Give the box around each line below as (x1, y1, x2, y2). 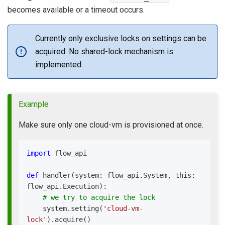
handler (43, 171, 71, 179)
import (27, 149, 51, 157)
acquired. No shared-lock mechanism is (35, 47, 173, 56)
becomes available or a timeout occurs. (8, 5, 145, 15)
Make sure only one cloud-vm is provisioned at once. (19, 120, 203, 130)
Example (19, 99, 49, 109)
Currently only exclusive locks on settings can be (35, 34, 206, 43)
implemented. (35, 60, 83, 69)
